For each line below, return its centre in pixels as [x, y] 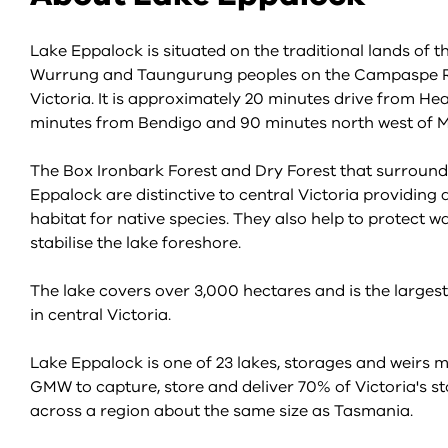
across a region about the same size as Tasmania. [223, 411]
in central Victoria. [104, 315]
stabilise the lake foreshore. [135, 243]
